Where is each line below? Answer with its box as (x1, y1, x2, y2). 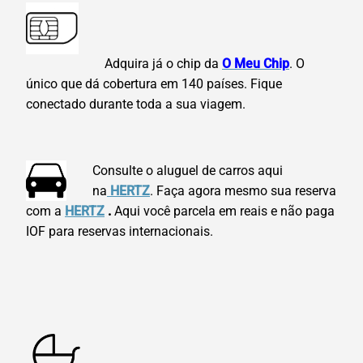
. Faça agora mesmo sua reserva (150, 183, 336, 199)
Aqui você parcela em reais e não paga (111, 203, 335, 220)
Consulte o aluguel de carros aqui (92, 163, 283, 179)
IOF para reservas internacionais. (26, 224, 213, 240)
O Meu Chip (222, 56, 289, 72)
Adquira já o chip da (105, 56, 222, 72)
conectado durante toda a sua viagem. (26, 96, 246, 113)
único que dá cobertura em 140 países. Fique (26, 76, 282, 92)
